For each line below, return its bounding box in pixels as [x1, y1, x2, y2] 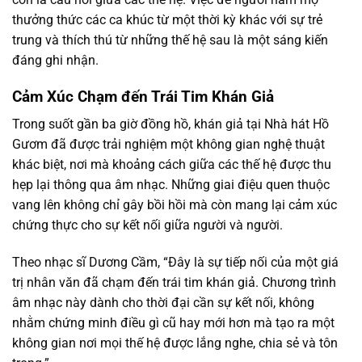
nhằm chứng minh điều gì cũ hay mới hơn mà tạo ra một [12, 315, 335, 331]
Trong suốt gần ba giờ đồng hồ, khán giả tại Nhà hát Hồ [12, 116, 329, 133]
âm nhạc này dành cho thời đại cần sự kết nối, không [12, 295, 314, 311]
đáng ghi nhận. [12, 53, 99, 69]
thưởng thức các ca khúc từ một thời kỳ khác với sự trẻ [12, 12, 322, 28]
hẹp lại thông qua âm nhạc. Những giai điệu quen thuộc [12, 177, 330, 193]
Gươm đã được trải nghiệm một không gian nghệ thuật [12, 137, 325, 153]
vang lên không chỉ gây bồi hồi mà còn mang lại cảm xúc [12, 197, 337, 213]
